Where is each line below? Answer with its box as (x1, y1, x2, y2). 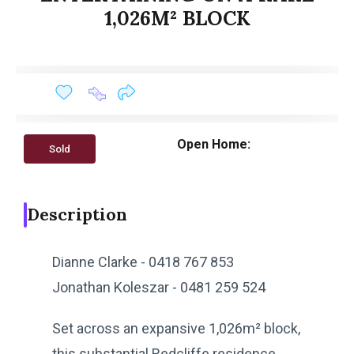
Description (27, 203, 127, 225)
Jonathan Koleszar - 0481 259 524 (52, 278, 265, 296)
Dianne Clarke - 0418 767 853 (52, 253, 234, 270)
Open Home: (177, 136, 250, 152)
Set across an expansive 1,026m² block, (52, 319, 300, 337)
